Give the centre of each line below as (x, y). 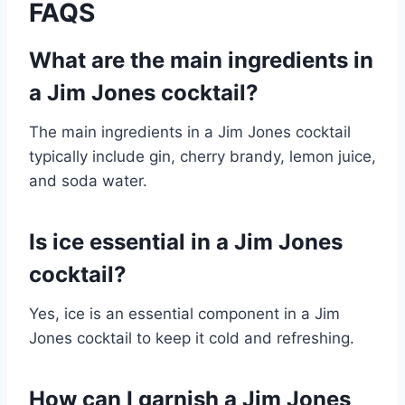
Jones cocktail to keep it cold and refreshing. (192, 339)
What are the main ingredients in (201, 61)
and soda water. (88, 181)
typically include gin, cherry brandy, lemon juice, (202, 157)
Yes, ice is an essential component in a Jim (184, 314)
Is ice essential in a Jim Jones (186, 242)
